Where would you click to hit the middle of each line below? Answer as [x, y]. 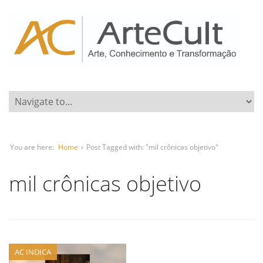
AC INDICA [33, 252]
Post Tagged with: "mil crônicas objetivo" [152, 147]
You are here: [32, 147]
